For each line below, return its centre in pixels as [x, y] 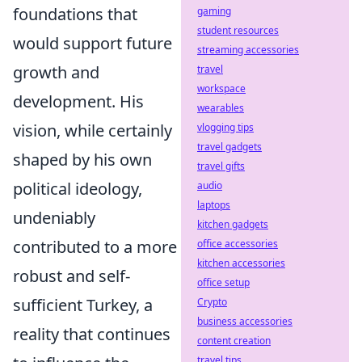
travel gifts [221, 166]
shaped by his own [82, 160]
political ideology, [78, 189]
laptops [214, 205]
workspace [221, 88]
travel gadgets [229, 147]
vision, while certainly [93, 130]
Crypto [212, 302]
